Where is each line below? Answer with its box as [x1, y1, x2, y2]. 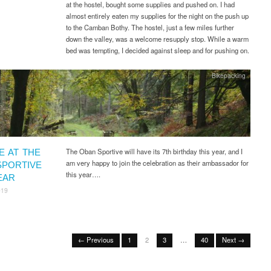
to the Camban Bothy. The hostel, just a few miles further [65, 22, 234, 33]
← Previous [78, 235, 114, 245]
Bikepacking [211, 70, 246, 80]
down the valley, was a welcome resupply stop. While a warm [65, 34, 249, 44]
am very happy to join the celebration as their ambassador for [65, 158, 249, 168]
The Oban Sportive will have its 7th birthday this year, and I [65, 146, 243, 157]
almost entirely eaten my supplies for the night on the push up [65, 11, 249, 21]
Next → [222, 235, 244, 245]
